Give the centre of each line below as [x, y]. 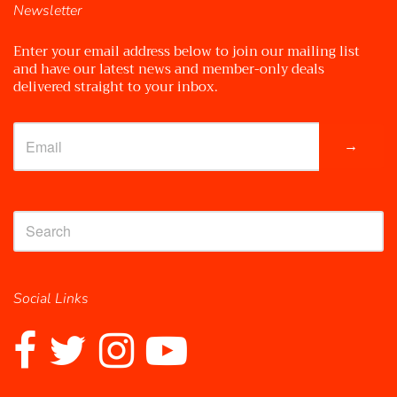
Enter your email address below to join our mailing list [187, 51]
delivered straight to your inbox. [116, 86]
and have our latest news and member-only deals [169, 69]
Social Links [51, 298]
